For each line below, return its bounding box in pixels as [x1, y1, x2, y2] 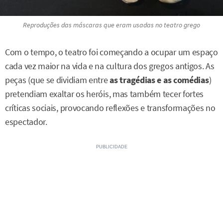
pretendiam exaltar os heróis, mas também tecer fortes [5, 88, 204, 100]
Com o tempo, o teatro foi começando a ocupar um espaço [5, 46, 218, 58]
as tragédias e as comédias [110, 74, 209, 86]
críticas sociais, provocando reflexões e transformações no [5, 102, 216, 113]
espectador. [5, 116, 47, 127]
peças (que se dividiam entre [5, 74, 110, 86]
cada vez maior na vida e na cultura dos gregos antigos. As [5, 60, 215, 72]
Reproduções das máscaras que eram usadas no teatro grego [23, 20, 200, 29]
